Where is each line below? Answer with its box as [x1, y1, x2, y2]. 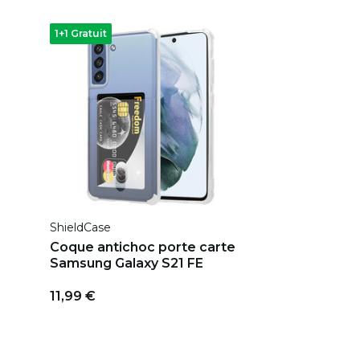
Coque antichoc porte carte [50, 239, 235, 255]
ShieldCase [50, 219, 111, 235]
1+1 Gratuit [55, 27, 107, 39]
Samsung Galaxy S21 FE [50, 255, 203, 271]
